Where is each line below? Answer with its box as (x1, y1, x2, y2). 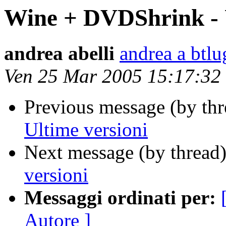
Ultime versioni (24, 119, 148, 141)
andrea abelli (4, 42, 115, 65)
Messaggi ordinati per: (24, 187, 216, 209)
